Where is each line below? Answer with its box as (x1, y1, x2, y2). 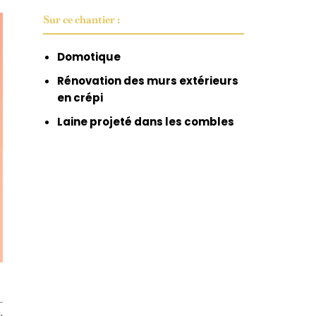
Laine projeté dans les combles (57, 114, 234, 129)
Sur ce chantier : (43, 12, 120, 26)
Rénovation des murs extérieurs (57, 73, 238, 88)
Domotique (57, 49, 121, 64)
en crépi (57, 90, 103, 105)
